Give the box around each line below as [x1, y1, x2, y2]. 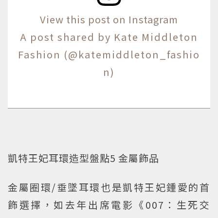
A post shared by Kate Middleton [20, 29, 198, 44]
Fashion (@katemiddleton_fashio [18, 47, 200, 61]
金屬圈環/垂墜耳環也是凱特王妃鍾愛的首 [8, 180, 210, 194]
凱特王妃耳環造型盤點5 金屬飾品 [8, 150, 159, 165]
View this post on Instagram [40, 12, 178, 26]
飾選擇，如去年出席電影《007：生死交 [8, 197, 210, 212]
